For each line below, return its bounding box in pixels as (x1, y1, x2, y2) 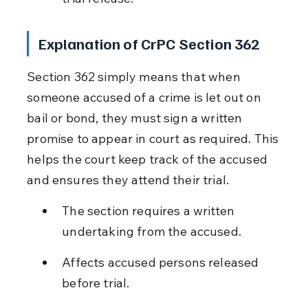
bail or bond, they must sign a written (27, 109, 245, 126)
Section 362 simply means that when (27, 68, 243, 85)
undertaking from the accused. (62, 223, 241, 239)
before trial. (62, 274, 130, 291)
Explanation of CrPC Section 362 (38, 33, 260, 53)
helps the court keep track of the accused (27, 151, 271, 167)
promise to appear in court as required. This (27, 130, 282, 146)
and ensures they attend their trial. (27, 171, 230, 188)
